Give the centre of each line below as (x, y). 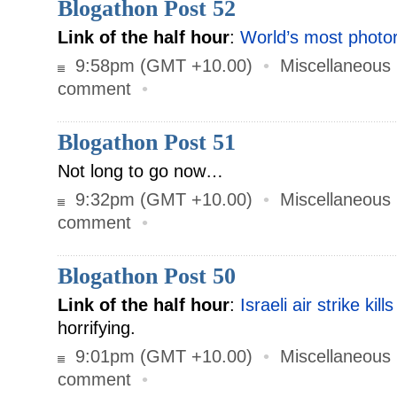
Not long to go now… (140, 171)
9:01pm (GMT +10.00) (161, 356)
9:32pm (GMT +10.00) (161, 199)
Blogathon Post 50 (147, 276)
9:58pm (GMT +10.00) (161, 66)
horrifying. (97, 328)
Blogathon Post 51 (147, 142)
